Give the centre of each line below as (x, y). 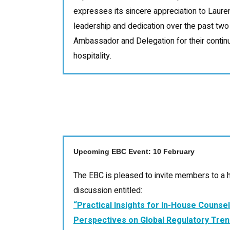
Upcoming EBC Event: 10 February (134, 151)
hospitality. (92, 56)
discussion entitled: (108, 190)
